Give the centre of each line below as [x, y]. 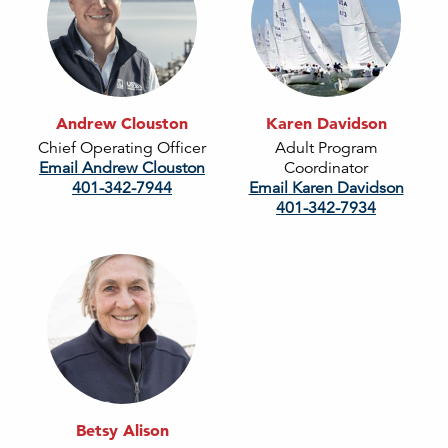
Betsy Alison [122, 430]
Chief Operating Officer [122, 148]
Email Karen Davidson [326, 188]
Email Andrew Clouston [122, 168]
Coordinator [326, 168]
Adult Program [326, 148]
